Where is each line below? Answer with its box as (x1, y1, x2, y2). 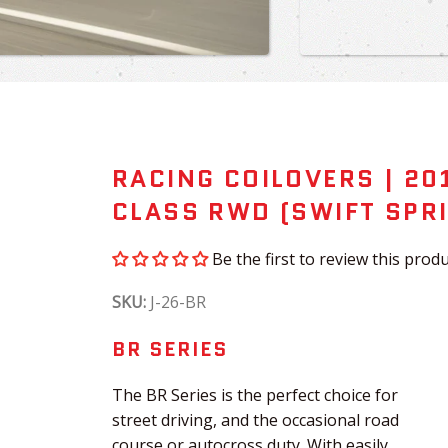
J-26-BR (146, 291, 206, 314)
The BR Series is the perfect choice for (112, 384, 398, 407)
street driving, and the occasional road (112, 409, 399, 432)
